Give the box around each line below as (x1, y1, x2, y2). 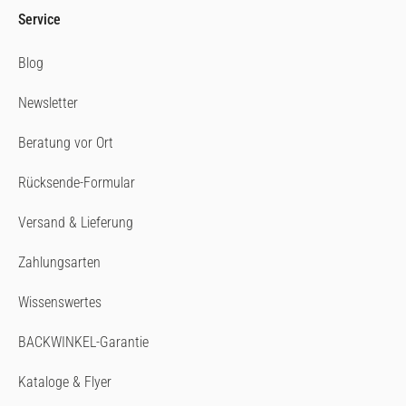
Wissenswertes (18, 293, 101, 311)
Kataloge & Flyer (18, 372, 111, 391)
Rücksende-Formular (18, 173, 135, 191)
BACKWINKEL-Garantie (18, 333, 149, 351)
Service (18, 10, 61, 28)
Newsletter (18, 93, 78, 111)
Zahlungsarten (18, 253, 101, 271)
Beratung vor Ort (18, 133, 113, 151)
